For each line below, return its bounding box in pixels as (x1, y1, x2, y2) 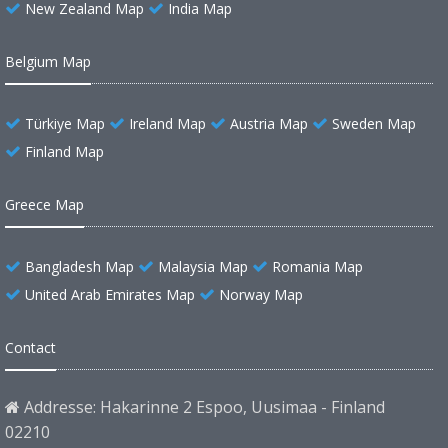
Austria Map (230, 114, 308, 134)
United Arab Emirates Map (25, 285, 195, 305)
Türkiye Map (25, 114, 105, 134)
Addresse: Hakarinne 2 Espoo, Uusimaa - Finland (20, 396, 385, 419)
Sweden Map (332, 114, 416, 134)
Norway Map (219, 285, 303, 305)
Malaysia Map (158, 257, 248, 277)
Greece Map (5, 195, 84, 215)
